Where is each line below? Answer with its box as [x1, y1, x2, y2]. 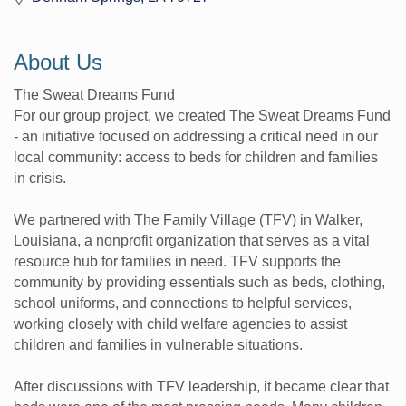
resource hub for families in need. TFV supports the [14, 254, 341, 270]
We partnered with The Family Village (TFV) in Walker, [14, 212, 362, 228]
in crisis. [14, 170, 66, 187]
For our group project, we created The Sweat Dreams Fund [14, 108, 391, 124]
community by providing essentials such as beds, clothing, [14, 275, 385, 291]
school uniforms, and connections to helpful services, [14, 295, 352, 312]
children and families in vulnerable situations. [14, 337, 303, 353]
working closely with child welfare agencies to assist [14, 316, 347, 333]
